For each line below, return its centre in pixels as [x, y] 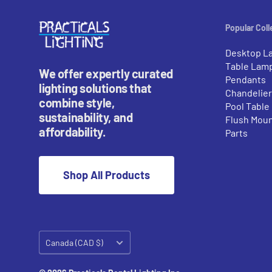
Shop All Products [107, 175]
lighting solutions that [95, 88]
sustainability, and [86, 117]
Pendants [246, 79]
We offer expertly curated [106, 74]
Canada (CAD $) [74, 243]
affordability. [72, 132]
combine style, [77, 103]
